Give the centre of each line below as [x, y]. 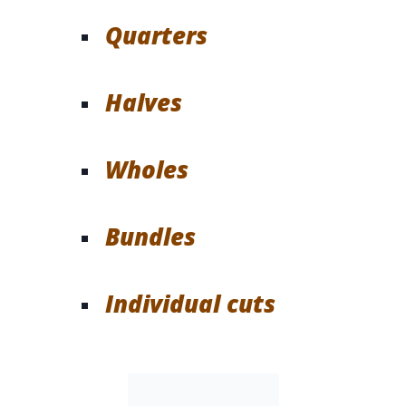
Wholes [146, 169]
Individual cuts [190, 303]
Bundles [150, 236]
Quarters [156, 35]
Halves [143, 102]
